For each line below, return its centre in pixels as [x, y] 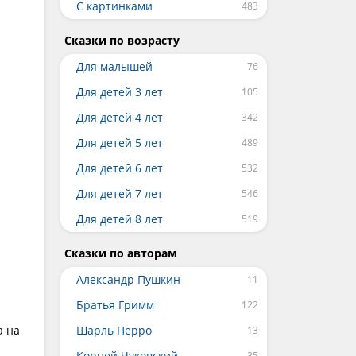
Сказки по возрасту [122, 40]
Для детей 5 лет [120, 143]
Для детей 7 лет [120, 193]
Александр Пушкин [128, 279]
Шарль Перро [114, 330]
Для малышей [114, 66]
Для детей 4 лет [120, 117]
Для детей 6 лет [120, 168]
